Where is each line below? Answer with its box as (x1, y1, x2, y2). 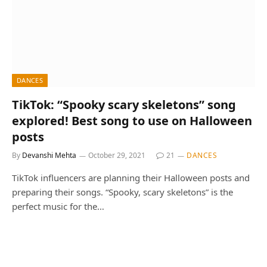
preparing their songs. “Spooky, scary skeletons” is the (12, 186, 233, 198)
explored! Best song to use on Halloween (12, 113, 252, 129)
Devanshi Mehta (22, 150, 76, 160)
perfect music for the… (12, 200, 104, 212)
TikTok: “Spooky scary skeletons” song (12, 97, 236, 113)
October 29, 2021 (88, 150, 145, 160)
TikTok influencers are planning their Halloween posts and (12, 172, 250, 184)
